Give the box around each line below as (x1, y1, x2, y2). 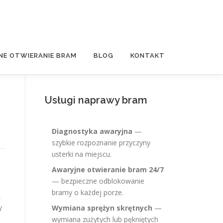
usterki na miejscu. (52, 149, 111, 159)
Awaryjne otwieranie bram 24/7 (52, 165, 164, 174)
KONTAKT (130, 52, 165, 59)
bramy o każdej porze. (52, 188, 123, 197)
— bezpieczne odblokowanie (52, 176, 144, 186)
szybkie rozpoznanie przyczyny (52, 138, 150, 147)
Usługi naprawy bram (45, 94, 147, 106)
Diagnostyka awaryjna (52, 126, 132, 136)
